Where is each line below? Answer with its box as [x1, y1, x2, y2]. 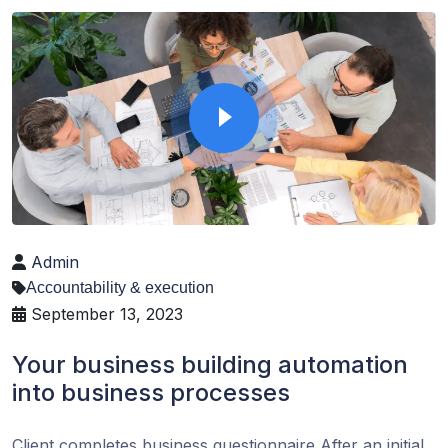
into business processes [12, 377, 290, 407]
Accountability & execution [26, 278, 214, 296]
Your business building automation [12, 349, 408, 379]
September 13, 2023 [26, 303, 183, 324]
